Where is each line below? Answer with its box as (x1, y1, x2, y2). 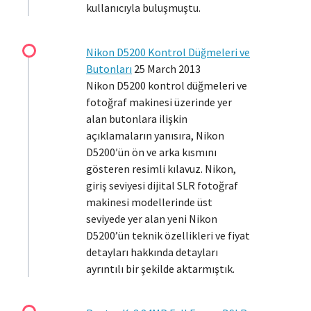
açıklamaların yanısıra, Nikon (86, 128, 224, 142)
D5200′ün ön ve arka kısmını (86, 145, 217, 159)
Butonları (86, 62, 132, 76)
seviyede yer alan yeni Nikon (86, 212, 217, 226)
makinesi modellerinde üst (86, 195, 212, 209)
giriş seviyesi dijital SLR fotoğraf (86, 178, 238, 192)
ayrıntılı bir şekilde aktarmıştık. (86, 262, 235, 276)
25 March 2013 (134, 62, 201, 76)
